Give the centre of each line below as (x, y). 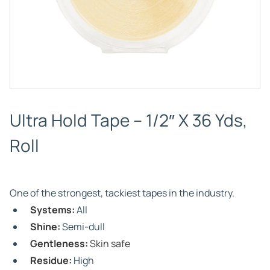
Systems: (52, 210)
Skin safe (110, 243)
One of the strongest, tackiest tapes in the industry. (122, 193)
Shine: (45, 227)
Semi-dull (83, 227)
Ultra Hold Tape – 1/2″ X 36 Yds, (128, 120)
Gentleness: (60, 243)
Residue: (51, 260)
